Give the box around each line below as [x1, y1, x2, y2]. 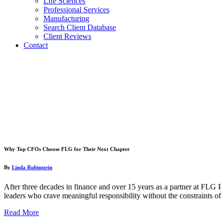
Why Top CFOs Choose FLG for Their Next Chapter [4, 146, 130, 152]
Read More [4, 208, 39, 217]
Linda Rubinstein [12, 164, 52, 170]
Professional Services [43, 5, 110, 14]
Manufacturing [43, 14, 89, 23]
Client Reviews [43, 32, 91, 41]
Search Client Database [43, 23, 116, 32]
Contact [24, 41, 48, 50]
